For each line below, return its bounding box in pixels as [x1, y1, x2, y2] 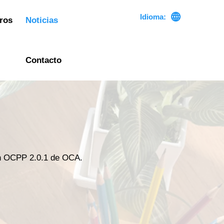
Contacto [25, 55, 62, 65]
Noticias [25, 15, 58, 25]
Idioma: [139, 12, 166, 21]
